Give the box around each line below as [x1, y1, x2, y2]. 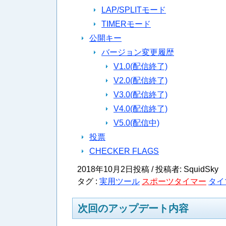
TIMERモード [101, 19, 151, 28]
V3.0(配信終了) [114, 90, 167, 99]
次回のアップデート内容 [78, 202, 189, 214]
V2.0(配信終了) [114, 76, 167, 85]
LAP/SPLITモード [101, 5, 166, 14]
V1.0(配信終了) [114, 62, 167, 71]
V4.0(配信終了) [114, 104, 167, 113]
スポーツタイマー [142, 177, 206, 186]
